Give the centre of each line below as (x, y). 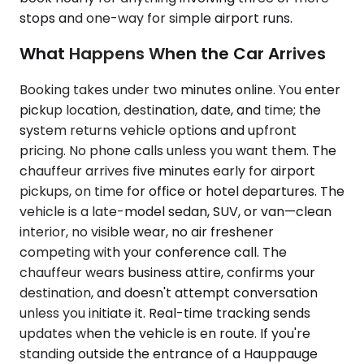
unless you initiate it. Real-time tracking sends (165, 313)
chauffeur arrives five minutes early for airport (167, 171)
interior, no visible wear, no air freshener (147, 232)
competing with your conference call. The (153, 252)
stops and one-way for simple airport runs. (156, 18)
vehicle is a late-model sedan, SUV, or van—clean (175, 211)
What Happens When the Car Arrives (173, 54)
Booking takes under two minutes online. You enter (180, 89)
